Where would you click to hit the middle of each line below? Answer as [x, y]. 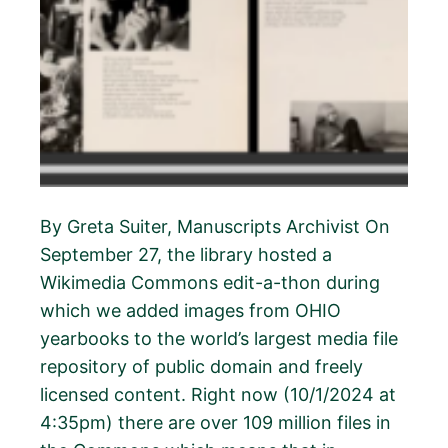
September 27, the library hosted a [186, 254]
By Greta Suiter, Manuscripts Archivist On [215, 226]
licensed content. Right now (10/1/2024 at [218, 394]
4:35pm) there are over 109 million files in [216, 422]
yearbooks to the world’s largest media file [219, 338]
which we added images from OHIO [191, 310]
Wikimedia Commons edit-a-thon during [210, 282]
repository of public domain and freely [202, 366]
